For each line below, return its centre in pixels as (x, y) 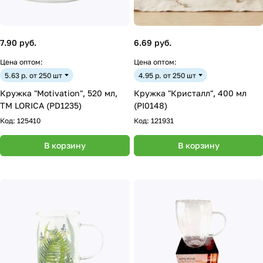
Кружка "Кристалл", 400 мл (190, 93)
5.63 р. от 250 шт (33, 75)
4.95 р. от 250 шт (167, 75)
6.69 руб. (153, 43)
